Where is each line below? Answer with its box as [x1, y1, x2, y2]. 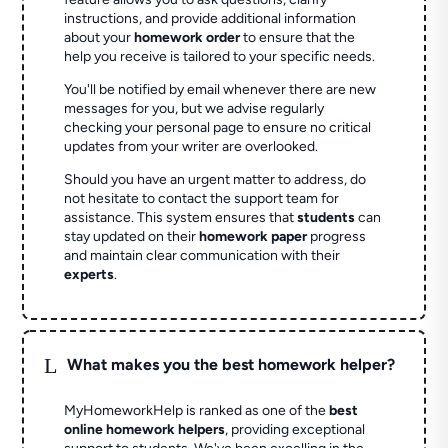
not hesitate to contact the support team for [64, 190, 340, 208]
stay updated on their [64, 228, 200, 246]
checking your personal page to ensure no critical [64, 119, 372, 137]
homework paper [199, 228, 308, 246]
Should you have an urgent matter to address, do [64, 171, 367, 189]
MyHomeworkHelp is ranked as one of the [64, 402, 330, 420]
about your [64, 29, 135, 47]
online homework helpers [64, 421, 226, 439]
